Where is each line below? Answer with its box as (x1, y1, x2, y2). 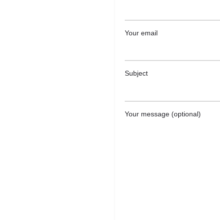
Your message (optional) (125, 110, 201, 118)
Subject (125, 69, 148, 77)
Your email (125, 28, 158, 37)
